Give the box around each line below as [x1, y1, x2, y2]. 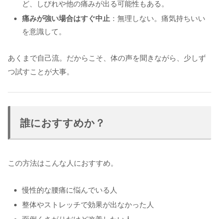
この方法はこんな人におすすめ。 [8, 158, 118, 167]
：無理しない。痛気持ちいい [110, 14, 205, 22]
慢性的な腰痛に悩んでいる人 [22, 185, 117, 194]
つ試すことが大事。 [8, 67, 74, 76]
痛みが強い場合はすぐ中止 [22, 14, 110, 22]
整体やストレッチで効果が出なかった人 [22, 200, 154, 209]
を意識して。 [22, 27, 66, 36]
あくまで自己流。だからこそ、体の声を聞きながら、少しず [8, 53, 206, 62]
